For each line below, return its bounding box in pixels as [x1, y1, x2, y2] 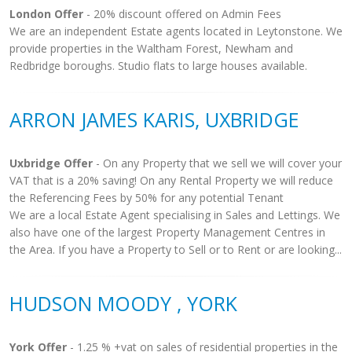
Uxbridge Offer [9, 156, 93, 170]
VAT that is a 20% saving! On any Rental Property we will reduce [9, 173, 333, 188]
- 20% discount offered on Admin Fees [83, 6, 281, 21]
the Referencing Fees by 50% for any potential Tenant [9, 190, 284, 205]
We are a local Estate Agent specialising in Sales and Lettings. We [9, 207, 340, 222]
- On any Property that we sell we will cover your [93, 156, 342, 170]
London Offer [9, 6, 83, 21]
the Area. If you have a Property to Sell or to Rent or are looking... [9, 242, 342, 257]
